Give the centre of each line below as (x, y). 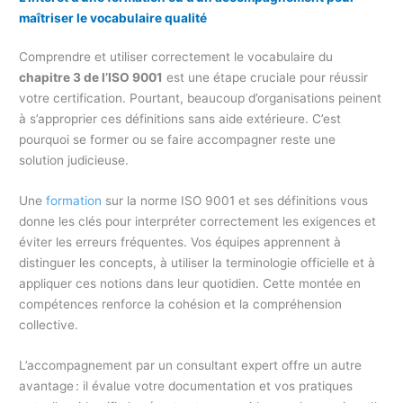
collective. (49, 325)
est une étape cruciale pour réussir (266, 78)
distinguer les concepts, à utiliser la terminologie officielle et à (197, 263)
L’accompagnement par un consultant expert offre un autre (191, 366)
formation (74, 201)
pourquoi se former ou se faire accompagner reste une (178, 140)
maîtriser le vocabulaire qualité (113, 18)
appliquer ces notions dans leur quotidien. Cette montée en (190, 284)
